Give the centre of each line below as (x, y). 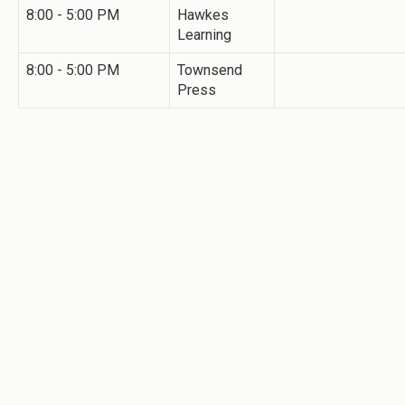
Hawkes (203, 14)
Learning (204, 34)
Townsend (210, 70)
